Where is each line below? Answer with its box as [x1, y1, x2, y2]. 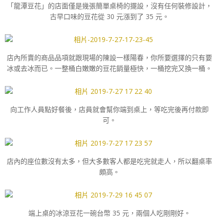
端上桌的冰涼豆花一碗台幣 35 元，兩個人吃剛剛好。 [28, 208, 191, 218]
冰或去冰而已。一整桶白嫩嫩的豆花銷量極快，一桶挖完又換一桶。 [7, 64, 212, 73]
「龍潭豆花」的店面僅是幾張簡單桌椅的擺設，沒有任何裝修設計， [7, 1, 212, 10]
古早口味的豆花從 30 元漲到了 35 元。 [50, 12, 169, 21]
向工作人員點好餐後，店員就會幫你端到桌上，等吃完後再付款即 [10, 105, 209, 114]
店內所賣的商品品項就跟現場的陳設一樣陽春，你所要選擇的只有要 [7, 53, 212, 62]
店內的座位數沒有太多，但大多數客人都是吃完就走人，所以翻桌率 [7, 156, 212, 166]
